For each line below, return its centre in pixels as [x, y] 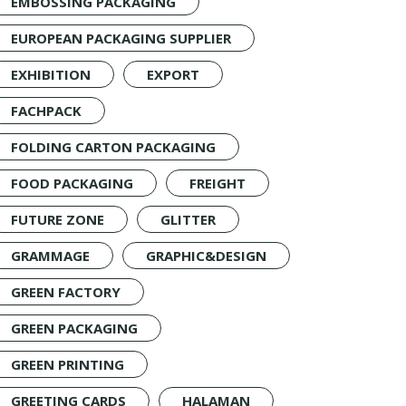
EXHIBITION [51, 74]
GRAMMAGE [50, 256]
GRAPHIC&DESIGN [206, 256]
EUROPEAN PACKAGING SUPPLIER [121, 38]
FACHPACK [46, 111]
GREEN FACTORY [66, 292]
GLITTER [188, 219]
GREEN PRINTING [68, 364]
